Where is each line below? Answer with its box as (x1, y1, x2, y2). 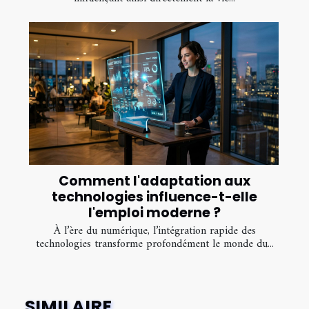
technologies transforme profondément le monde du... (35, 235, 274, 255)
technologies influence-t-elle (52, 188, 257, 207)
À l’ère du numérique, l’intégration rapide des (53, 221, 256, 241)
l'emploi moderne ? (88, 203, 221, 223)
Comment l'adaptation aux (59, 172, 250, 191)
